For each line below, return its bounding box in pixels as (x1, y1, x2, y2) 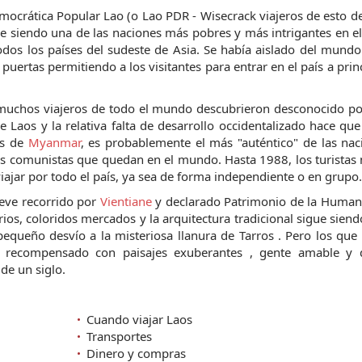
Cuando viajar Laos (86, 311, 192, 327)
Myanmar (27, 134, 81, 150)
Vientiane (99, 193, 152, 209)
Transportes (86, 328, 152, 344)
